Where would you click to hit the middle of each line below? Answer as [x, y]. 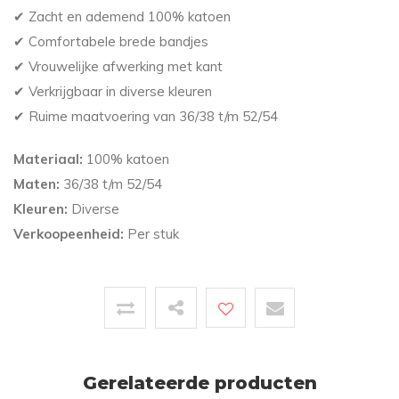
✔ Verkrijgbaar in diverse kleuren [113, 92]
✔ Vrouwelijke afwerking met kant [118, 67]
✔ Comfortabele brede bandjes [111, 42]
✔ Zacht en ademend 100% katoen [122, 17]
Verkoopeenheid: [69, 234]
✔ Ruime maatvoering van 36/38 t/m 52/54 [146, 117]
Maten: [37, 184]
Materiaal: [48, 159]
